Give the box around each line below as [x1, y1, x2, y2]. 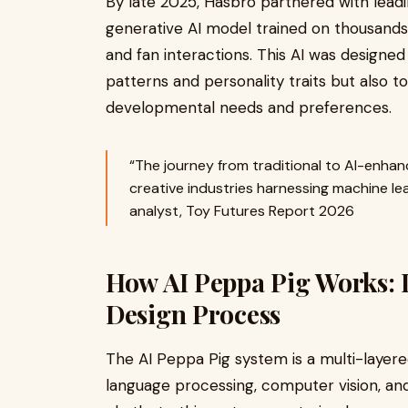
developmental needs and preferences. [106, 97, 392, 117]
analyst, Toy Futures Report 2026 [129, 201, 354, 220]
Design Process [106, 297, 281, 331]
